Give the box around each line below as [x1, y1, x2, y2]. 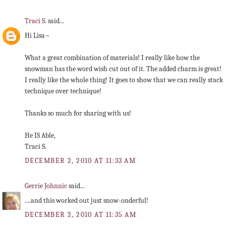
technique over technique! [25, 87, 101, 96]
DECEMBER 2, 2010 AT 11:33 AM [25, 156, 136, 165]
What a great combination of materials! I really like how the [25, 53, 200, 63]
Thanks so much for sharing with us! [25, 109, 131, 118]
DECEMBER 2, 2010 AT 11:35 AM [25, 210, 137, 219]
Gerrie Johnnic [25, 181, 69, 190]
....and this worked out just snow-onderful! [25, 196, 148, 205]
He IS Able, [25, 131, 55, 140]
